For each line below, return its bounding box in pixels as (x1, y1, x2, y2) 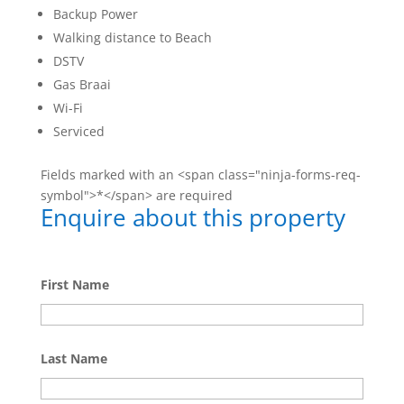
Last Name (40, 350, 107, 368)
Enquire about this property (40, 201, 345, 234)
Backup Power (52, 5, 138, 23)
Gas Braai (52, 76, 111, 94)
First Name (40, 276, 109, 294)
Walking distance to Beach (52, 29, 212, 47)
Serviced (52, 123, 105, 141)
